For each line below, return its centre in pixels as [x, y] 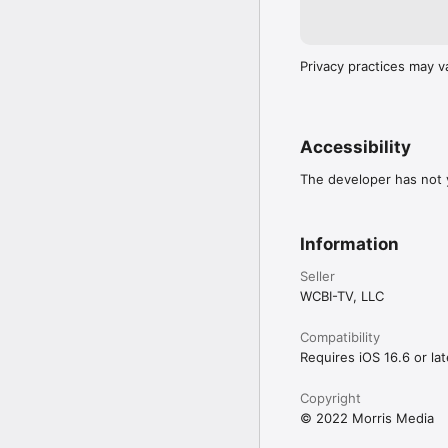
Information [349, 243]
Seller [317, 275]
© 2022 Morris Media [367, 417]
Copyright [330, 397]
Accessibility [355, 146]
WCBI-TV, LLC [342, 295]
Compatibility [340, 336]
